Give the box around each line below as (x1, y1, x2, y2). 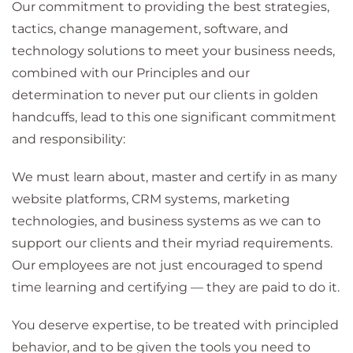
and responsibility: (12, 131, 125, 147)
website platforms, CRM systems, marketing (12, 191, 290, 206)
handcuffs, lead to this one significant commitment (12, 109, 336, 124)
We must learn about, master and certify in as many (12, 169, 337, 184)
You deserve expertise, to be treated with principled (12, 317, 339, 333)
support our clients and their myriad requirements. (12, 235, 333, 251)
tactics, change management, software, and (12, 20, 288, 36)
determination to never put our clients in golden (12, 87, 318, 102)
